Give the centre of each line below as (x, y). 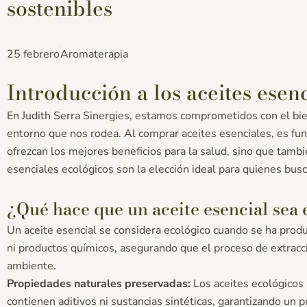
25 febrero (33, 54)
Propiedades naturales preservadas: (99, 283)
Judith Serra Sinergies (76, 115)
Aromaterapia (94, 54)
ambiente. (32, 266)
